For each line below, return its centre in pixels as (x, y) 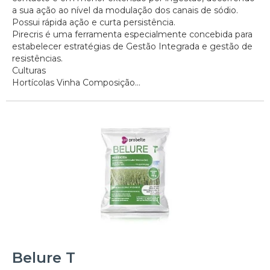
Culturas (29, 71)
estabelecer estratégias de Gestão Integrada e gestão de (132, 47)
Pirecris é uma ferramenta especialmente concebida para (132, 35)
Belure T (44, 257)
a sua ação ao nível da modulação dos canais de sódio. (125, 11)
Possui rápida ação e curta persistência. (94, 23)
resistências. (37, 59)
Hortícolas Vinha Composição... (76, 83)
